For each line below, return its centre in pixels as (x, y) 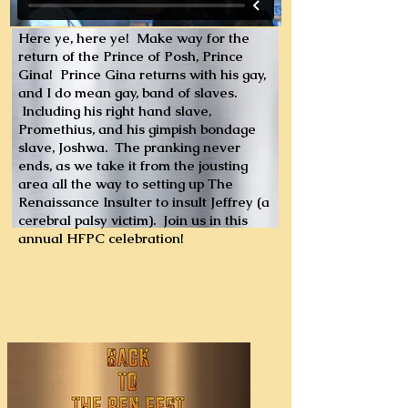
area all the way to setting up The (126, 184)
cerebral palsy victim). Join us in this (133, 220)
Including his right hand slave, (115, 111)
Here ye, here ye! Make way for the (134, 38)
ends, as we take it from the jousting (133, 165)
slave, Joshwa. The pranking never (129, 147)
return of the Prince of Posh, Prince (131, 56)
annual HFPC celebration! (101, 238)
